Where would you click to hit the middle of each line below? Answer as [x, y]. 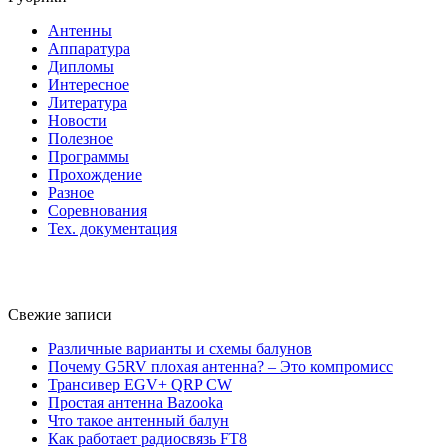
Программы [88, 157]
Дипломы [81, 67]
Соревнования [97, 211]
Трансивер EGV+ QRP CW [140, 385]
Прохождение [95, 175]
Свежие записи [60, 315]
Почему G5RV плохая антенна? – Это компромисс [220, 367]
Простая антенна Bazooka [135, 403]
